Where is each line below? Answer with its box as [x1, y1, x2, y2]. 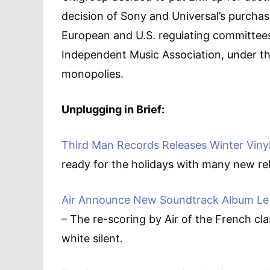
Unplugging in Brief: [61, 103, 165, 116]
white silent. [61, 232, 123, 245]
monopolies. [61, 67, 124, 81]
